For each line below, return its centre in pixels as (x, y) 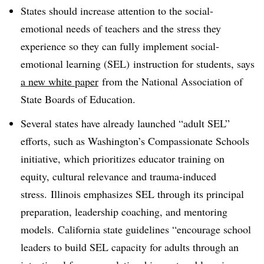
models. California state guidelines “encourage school (136, 229)
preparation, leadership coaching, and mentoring (124, 211)
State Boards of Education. (78, 99)
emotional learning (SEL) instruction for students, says (138, 64)
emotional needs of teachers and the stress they (121, 28)
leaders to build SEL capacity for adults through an (130, 247)
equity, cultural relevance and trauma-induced (118, 176)
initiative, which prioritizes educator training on (123, 158)
